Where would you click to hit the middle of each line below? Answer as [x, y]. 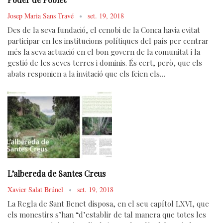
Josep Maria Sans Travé [42, 16]
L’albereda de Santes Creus [56, 174]
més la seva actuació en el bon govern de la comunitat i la [104, 52]
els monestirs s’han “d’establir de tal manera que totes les [107, 215]
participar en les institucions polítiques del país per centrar [108, 41]
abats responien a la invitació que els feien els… [86, 74]
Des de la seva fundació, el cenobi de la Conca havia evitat [104, 30]
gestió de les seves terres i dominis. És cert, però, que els [105, 63]
